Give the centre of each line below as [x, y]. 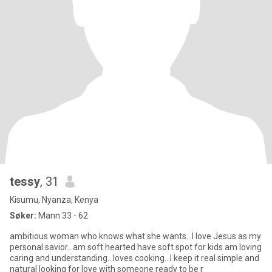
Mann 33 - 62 [62, 216]
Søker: [23, 216]
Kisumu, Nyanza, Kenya [54, 200]
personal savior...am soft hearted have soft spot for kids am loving [136, 247]
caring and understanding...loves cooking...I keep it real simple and [134, 258]
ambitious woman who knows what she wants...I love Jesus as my [135, 236]
